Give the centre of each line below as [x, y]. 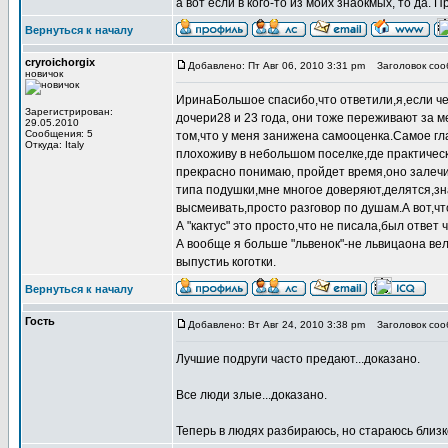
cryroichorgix [60, 62]
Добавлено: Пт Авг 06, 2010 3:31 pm [276, 65]
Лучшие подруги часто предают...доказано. [298, 359]
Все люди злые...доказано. [251, 395]
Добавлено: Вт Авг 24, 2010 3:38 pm [276, 324]
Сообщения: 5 [59, 133]
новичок [44, 73]
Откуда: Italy [54, 144]
